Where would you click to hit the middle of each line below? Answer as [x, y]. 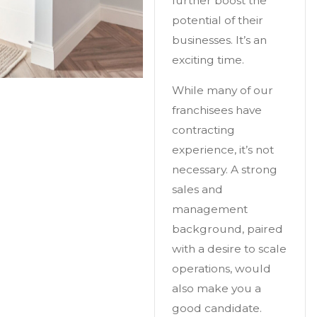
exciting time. [208, 59]
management [209, 209]
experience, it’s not [223, 150]
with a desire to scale [229, 249]
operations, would [221, 269]
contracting [203, 130]
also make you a [216, 289]
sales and [197, 190]
